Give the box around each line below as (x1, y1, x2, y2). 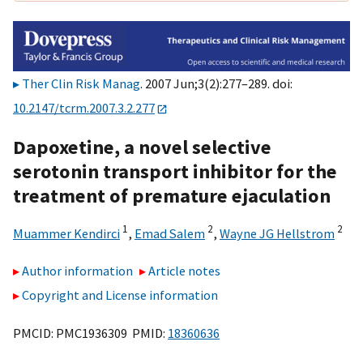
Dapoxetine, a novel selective (13, 134, 271, 160)
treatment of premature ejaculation (13, 182, 331, 208)
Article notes (148, 263, 221, 280)
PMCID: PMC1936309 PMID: (13, 324, 168, 341)
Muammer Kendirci (13, 224, 120, 241)
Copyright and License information (22, 287, 218, 304)
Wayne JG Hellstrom (220, 224, 335, 241)
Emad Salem (135, 224, 205, 241)
